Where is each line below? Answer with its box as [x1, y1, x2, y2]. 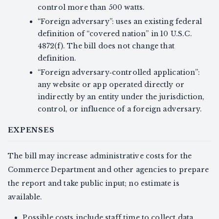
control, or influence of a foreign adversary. [37, 105, 202, 114]
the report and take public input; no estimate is [8, 179, 179, 188]
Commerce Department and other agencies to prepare [8, 165, 209, 175]
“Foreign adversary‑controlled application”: [37, 68, 200, 77]
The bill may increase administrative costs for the [8, 152, 192, 161]
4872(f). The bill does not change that [37, 42, 175, 51]
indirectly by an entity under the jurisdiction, [37, 92, 205, 102]
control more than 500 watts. [37, 3, 145, 12]
